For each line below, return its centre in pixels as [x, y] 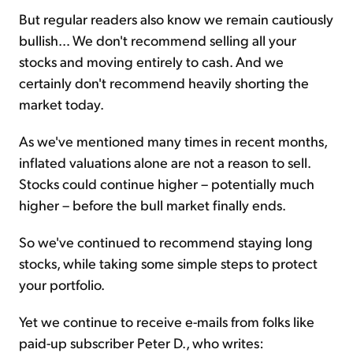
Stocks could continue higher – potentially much [167, 184]
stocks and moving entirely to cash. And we [151, 61]
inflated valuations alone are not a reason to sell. [165, 162]
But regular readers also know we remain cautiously [176, 19]
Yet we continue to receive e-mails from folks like [167, 321]
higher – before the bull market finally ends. [152, 205]
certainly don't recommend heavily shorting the [164, 83]
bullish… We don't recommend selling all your [158, 40]
